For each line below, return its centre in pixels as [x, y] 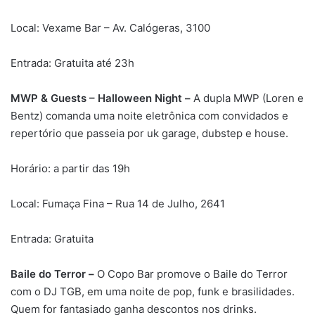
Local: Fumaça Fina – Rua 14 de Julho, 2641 [118, 203]
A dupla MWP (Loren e [249, 98]
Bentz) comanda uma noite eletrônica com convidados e [149, 115]
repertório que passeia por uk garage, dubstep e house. [149, 133]
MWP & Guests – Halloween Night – [102, 98]
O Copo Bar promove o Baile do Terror [191, 274]
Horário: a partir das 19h [70, 168]
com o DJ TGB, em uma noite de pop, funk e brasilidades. [153, 291]
